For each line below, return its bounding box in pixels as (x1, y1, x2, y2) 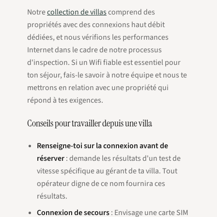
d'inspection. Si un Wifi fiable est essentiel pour (27, 57, 181, 68)
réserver (37, 153, 64, 164)
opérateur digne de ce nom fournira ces (37, 178, 165, 189)
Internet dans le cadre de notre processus (27, 45, 162, 55)
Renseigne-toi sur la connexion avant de (37, 140, 168, 151)
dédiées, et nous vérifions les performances (27, 32, 169, 43)
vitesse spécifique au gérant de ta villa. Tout (37, 166, 177, 176)
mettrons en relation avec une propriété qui (27, 82, 169, 93)
